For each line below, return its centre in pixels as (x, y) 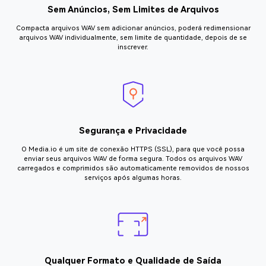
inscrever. (133, 47)
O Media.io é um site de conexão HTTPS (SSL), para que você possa (133, 149)
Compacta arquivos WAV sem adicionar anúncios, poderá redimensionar (133, 28)
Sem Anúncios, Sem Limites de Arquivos (133, 10)
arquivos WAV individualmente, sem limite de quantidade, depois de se (133, 38)
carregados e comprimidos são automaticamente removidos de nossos (133, 168)
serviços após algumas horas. (133, 178)
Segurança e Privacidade (133, 131)
